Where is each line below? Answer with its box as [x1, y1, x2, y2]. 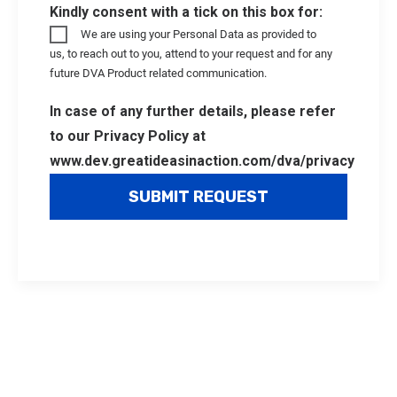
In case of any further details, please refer [50, 103, 336, 120]
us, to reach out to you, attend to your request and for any [50, 47, 332, 60]
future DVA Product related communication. [50, 66, 267, 80]
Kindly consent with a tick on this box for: [50, 4, 323, 20]
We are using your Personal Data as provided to [81, 27, 317, 41]
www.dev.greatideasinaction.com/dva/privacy [50, 152, 354, 169]
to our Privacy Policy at [50, 128, 206, 144]
